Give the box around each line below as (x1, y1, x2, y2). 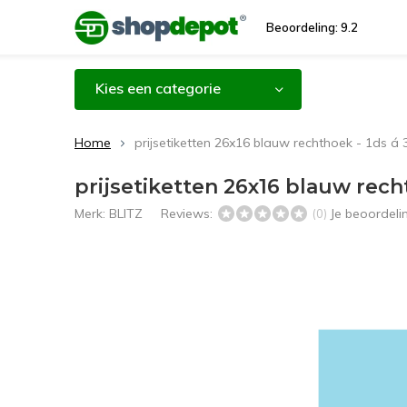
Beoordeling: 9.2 (266, 20, 358, 35)
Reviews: (161, 205, 216, 222)
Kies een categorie (95, 79, 221, 97)
